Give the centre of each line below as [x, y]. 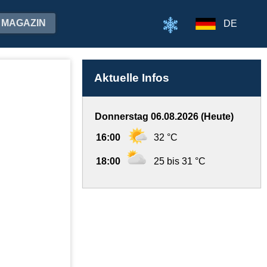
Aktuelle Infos [132, 78]
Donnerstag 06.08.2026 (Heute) [164, 117]
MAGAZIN [24, 23]
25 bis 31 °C [180, 161]
